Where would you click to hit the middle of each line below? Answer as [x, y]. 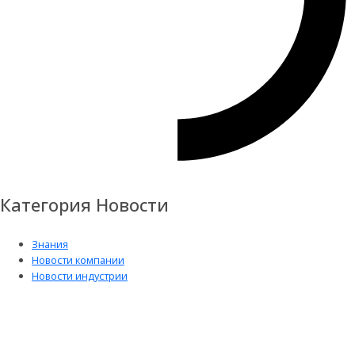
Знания [50, 244]
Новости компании [78, 260]
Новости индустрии [80, 275]
